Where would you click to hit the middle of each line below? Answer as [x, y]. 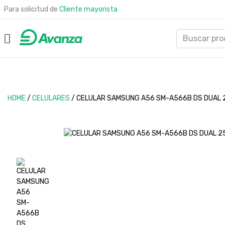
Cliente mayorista [88, 9]
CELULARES [51, 98]
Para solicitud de [32, 9]
